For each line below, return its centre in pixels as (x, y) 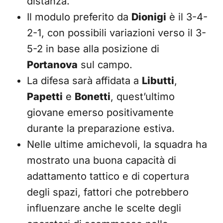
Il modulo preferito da (79, 17)
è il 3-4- (187, 17)
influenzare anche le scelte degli (104, 208)
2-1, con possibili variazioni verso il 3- (116, 33)
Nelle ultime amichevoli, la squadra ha (117, 144)
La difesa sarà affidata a (84, 81)
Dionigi (149, 17)
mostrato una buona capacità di (102, 160)
